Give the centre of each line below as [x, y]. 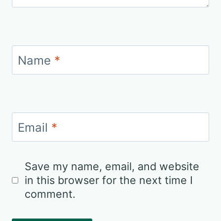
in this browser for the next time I [109, 180]
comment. [50, 194]
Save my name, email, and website [112, 166]
